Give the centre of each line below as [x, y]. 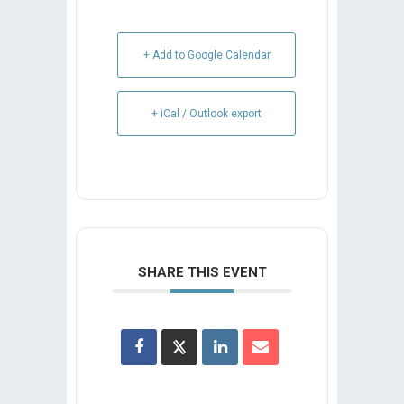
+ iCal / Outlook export [207, 113]
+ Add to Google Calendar [207, 55]
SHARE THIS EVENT [202, 272]
